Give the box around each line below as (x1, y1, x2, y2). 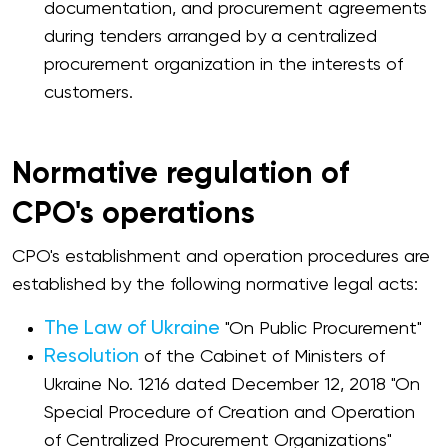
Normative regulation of (12, 160, 349, 190)
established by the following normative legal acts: (12, 276, 418, 294)
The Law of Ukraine (44, 319, 220, 339)
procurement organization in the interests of (44, 56, 403, 74)
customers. (44, 84, 133, 102)
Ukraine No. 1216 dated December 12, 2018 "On (44, 376, 420, 394)
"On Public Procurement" (220, 320, 422, 338)
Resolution (44, 347, 139, 367)
